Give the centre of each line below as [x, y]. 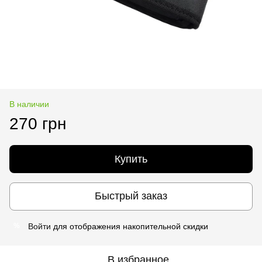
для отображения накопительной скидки [130, 226]
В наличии [29, 104]
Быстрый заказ [131, 196]
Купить [131, 159]
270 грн [38, 123]
